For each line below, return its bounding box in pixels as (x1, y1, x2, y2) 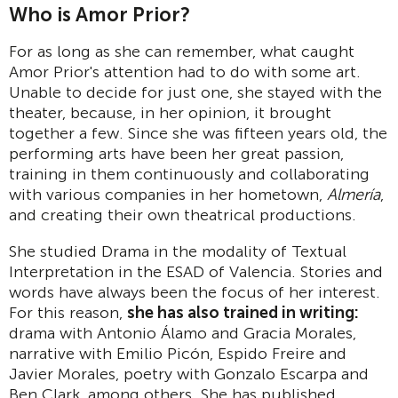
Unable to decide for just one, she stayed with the (9, 83, 382, 103)
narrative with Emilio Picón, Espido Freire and (9, 344, 346, 364)
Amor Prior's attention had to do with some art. (9, 62, 361, 83)
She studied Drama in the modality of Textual (9, 242, 346, 262)
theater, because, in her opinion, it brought (9, 103, 331, 123)
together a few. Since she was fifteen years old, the (9, 123, 387, 144)
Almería (327, 185, 380, 205)
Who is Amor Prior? (9, 2, 190, 27)
